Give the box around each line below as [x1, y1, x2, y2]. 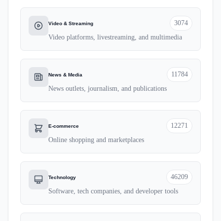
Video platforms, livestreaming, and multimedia [48, 34, 182, 41]
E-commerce [48, 123, 79, 129]
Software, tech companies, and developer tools [48, 187, 178, 195]
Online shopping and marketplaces [48, 136, 144, 144]
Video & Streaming [48, 20, 93, 26]
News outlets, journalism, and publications [48, 85, 167, 92]
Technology [48, 174, 76, 180]
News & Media [48, 72, 82, 77]
